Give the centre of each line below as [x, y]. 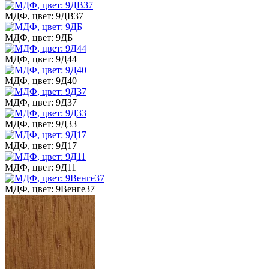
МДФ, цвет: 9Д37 [41, 102]
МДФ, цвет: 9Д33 [41, 124]
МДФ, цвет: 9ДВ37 [44, 16]
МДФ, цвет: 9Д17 [41, 145]
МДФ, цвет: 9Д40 [41, 80]
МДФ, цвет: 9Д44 [41, 59]
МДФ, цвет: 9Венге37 [50, 189]
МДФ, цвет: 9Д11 [41, 167]
